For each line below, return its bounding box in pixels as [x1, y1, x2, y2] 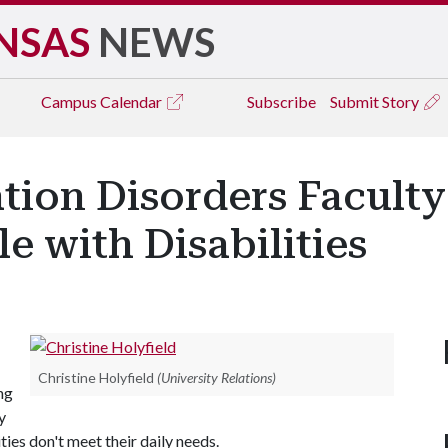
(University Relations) [157, 368, 276, 386]
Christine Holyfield [38, 368, 154, 386]
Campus [41, 92, 100, 111]
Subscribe [247, 92, 316, 111]
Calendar [100, 92, 165, 111]
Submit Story [330, 92, 422, 111]
